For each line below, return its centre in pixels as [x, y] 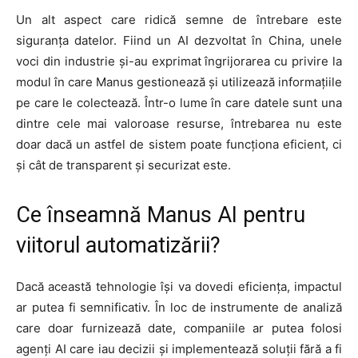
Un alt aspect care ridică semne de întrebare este [179, 20]
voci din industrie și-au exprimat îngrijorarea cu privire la [179, 62]
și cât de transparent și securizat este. [123, 165]
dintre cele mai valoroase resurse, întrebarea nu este [179, 124]
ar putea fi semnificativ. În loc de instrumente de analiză [179, 308]
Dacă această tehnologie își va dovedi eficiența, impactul [179, 287]
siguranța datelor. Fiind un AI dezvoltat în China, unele [179, 41]
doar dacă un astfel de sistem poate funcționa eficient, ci [179, 145]
